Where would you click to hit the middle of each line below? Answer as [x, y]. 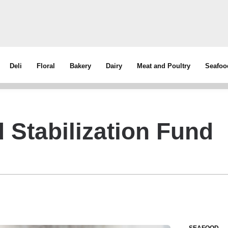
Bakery [81, 66]
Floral [46, 66]
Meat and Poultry [164, 66]
